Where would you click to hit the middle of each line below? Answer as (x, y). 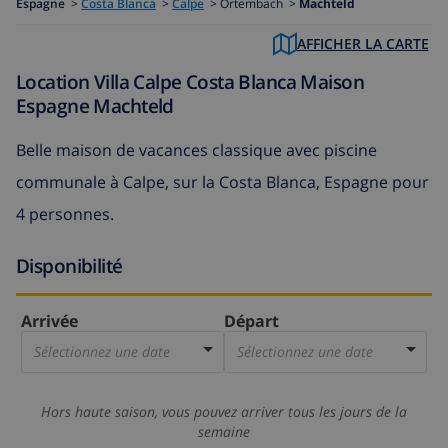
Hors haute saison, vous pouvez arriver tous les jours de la (224, 412)
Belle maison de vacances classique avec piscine (196, 149)
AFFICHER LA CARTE (362, 44)
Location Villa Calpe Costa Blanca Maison (190, 82)
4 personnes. (65, 213)
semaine (224, 432)
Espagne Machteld (95, 106)
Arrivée (49, 321)
